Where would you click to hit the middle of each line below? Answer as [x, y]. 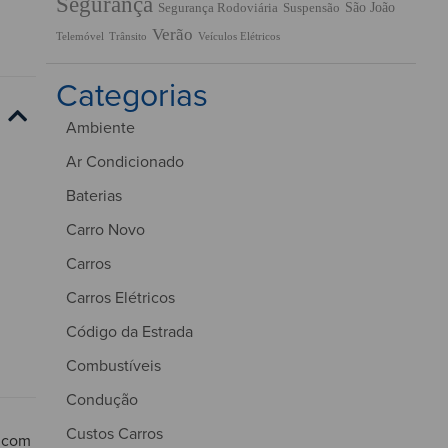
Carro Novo [105, 229]
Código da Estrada [129, 331]
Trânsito [128, 35]
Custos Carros [114, 433]
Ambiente [100, 127]
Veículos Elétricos [239, 35]
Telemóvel [80, 36]
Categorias [132, 94]
